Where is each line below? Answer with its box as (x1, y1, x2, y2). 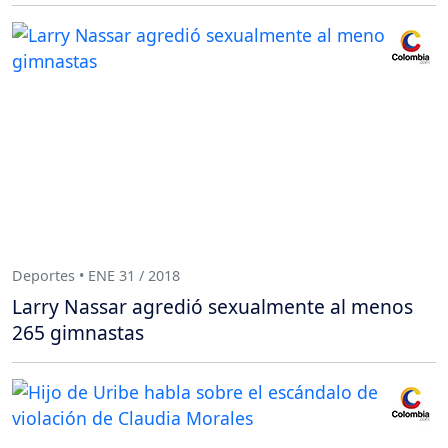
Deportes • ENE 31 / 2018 (12, 265, 180, 285)
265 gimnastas (12, 319, 144, 347)
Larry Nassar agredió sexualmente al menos (12, 293, 413, 321)
